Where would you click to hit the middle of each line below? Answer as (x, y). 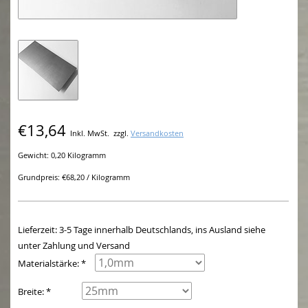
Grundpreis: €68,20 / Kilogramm (74, 178)
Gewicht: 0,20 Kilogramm (62, 156)
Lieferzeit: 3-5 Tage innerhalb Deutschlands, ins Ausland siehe (142, 230)
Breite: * (34, 292)
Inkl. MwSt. (90, 134)
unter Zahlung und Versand (74, 246)
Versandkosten (157, 134)
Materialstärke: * (52, 264)
